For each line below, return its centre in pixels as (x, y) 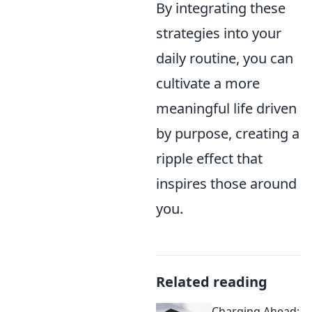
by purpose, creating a (228, 133)
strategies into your (219, 33)
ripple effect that (209, 158)
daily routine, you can (225, 58)
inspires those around (226, 183)
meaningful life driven (226, 108)
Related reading (212, 281)
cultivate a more (208, 83)
